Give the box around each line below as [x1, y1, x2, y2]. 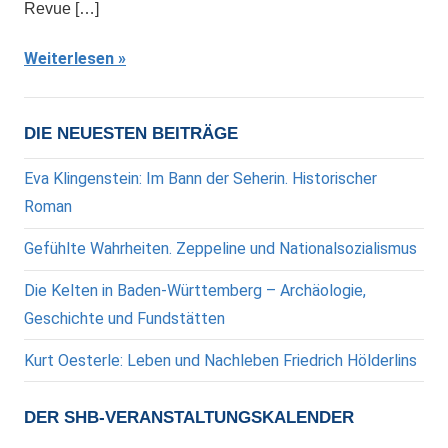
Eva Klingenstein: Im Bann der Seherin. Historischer [24, 169, 377, 189]
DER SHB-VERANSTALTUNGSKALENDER [24, 408, 354, 428]
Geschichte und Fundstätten [24, 308, 225, 328]
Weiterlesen [24, 49, 114, 69]
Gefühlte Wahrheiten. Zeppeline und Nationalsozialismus [24, 239, 417, 259]
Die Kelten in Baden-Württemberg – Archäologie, [24, 280, 366, 300]
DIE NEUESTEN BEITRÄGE [24, 124, 238, 144]
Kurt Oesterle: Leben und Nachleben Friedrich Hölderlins [24, 350, 417, 370]
